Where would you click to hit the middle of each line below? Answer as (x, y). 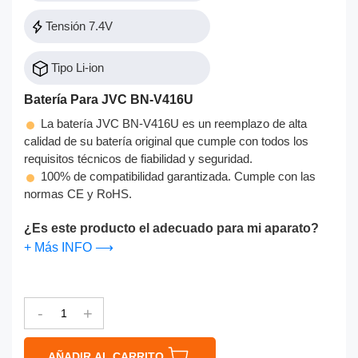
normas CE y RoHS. (78, 193)
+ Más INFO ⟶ (69, 247)
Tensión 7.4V (78, 26)
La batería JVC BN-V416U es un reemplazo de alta (172, 123)
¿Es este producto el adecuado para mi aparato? (171, 228)
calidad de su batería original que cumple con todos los (166, 141)
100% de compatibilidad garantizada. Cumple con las (177, 176)
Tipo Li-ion (76, 67)
